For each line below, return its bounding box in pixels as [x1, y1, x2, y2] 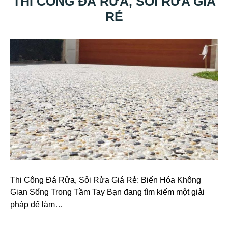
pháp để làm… [10, 200, 63, 209]
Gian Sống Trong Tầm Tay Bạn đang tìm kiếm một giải [10, 188, 205, 197]
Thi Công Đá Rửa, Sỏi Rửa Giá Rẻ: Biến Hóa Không [10, 176, 201, 185]
